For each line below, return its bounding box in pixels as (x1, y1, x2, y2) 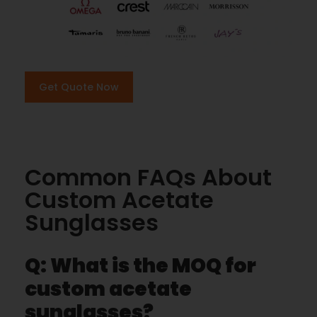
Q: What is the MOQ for (25, 251, 256, 279)
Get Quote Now (39, 79, 119, 94)
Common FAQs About (25, 161, 272, 193)
